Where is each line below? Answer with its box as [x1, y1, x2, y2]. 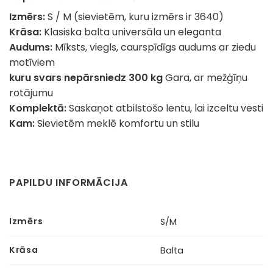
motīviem [9, 55, 55, 70]
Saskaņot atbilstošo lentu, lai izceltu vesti [66, 101, 263, 116]
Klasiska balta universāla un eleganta [41, 25, 221, 40]
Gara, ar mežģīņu [163, 71, 247, 85]
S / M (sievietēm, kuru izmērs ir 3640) [45, 10, 224, 24]
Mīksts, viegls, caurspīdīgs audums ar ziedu [52, 40, 256, 55]
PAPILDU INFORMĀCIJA [9, 175, 129, 190]
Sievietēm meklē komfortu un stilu [35, 116, 199, 131]
